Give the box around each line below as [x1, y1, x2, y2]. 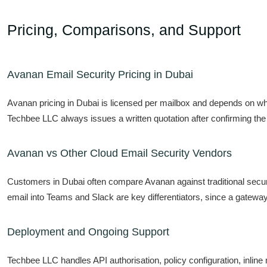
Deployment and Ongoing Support [7, 226, 169, 238]
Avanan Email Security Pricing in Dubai [7, 69, 193, 80]
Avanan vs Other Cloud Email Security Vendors [7, 147, 232, 159]
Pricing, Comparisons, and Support [7, 21, 241, 38]
